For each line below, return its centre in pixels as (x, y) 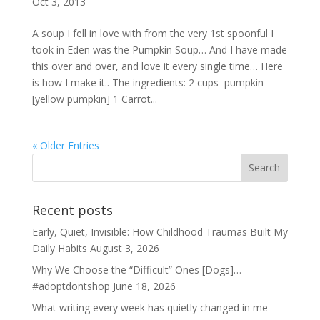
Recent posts (72, 210)
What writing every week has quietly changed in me (150, 307)
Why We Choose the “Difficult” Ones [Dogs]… (136, 269)
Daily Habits (59, 248)
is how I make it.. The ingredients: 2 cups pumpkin (147, 82)
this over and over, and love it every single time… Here (157, 66)
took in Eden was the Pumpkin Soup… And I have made (159, 49)
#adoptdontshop (71, 286)
